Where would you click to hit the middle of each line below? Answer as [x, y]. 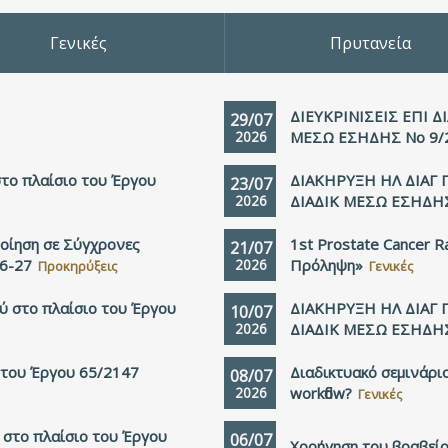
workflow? [321, 393]
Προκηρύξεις [77, 266]
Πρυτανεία [371, 43]
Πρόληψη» [326, 265]
